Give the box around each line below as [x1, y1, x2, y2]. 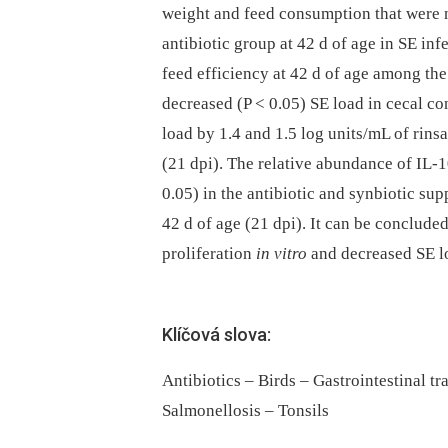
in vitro [256, 243, 307, 263]
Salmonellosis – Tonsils [162, 400, 329, 420]
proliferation [162, 243, 256, 263]
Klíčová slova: [162, 323, 271, 345]
